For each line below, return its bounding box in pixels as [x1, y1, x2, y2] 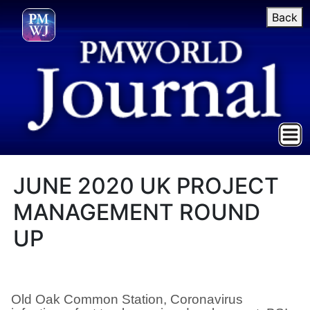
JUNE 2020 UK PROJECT [13, 172, 280, 199]
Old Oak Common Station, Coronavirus [11, 292, 243, 307]
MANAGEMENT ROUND [13, 199, 261, 226]
